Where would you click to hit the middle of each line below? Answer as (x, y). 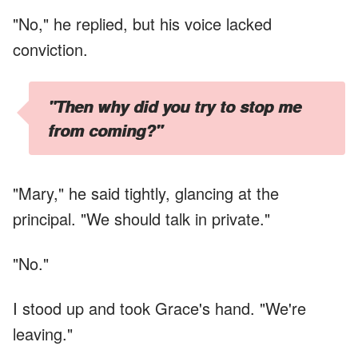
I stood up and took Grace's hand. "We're (159, 308)
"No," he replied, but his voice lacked (142, 23)
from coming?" (105, 130)
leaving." (43, 333)
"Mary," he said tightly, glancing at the (146, 193)
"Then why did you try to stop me (175, 106)
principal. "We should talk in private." (141, 218)
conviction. (50, 49)
